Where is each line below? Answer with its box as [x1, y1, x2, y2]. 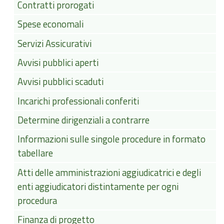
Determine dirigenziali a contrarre [17, 112, 150, 127]
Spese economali [17, 17, 84, 31]
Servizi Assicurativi [17, 36, 92, 50]
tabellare [17, 146, 53, 160]
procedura [17, 193, 57, 207]
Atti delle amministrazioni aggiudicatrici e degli [17, 165, 201, 179]
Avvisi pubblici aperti [17, 55, 99, 69]
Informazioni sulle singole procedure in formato [17, 132, 206, 146]
